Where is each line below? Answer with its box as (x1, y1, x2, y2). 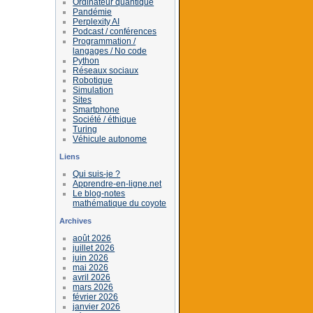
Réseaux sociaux (73, 65, 139, 75)
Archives (59, 216, 92, 225)
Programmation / (73, 36, 136, 46)
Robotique (73, 75, 113, 85)
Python (73, 55, 100, 66)
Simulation (73, 85, 114, 95)
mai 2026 (73, 262, 109, 272)
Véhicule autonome (73, 133, 147, 144)
